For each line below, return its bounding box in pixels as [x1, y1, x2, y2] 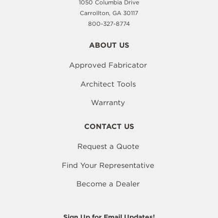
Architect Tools [80, 79, 136, 89]
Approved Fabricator [69, 61, 147, 70]
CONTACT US [84, 122, 134, 131]
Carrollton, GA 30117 [80, 9, 138, 17]
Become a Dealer [76, 180, 140, 189]
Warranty [91, 98, 125, 108]
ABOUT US [89, 41, 129, 50]
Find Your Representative [62, 161, 154, 170]
